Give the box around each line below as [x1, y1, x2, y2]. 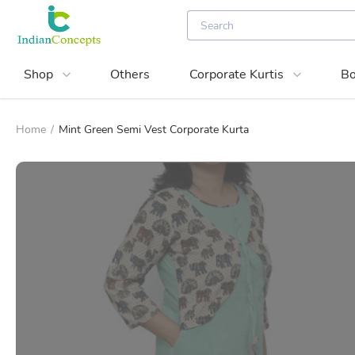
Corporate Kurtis [189, 66, 284, 83]
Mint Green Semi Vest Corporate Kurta [59, 122, 249, 137]
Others [110, 66, 150, 83]
